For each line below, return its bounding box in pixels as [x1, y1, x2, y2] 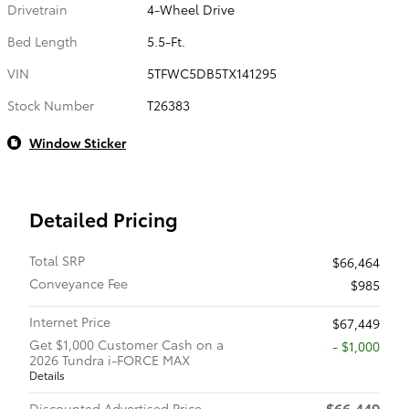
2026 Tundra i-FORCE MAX [29, 351, 190, 369]
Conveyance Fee [29, 274, 128, 292]
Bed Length [7, 32, 78, 50]
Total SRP [29, 251, 85, 269]
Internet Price [29, 312, 110, 330]
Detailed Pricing [29, 205, 178, 232]
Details [29, 367, 65, 383]
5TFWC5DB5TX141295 [147, 64, 278, 82]
